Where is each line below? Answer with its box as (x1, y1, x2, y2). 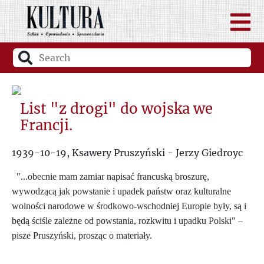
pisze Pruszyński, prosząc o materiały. (12, 230, 152, 240)
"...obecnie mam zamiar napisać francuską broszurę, (16, 171, 209, 181)
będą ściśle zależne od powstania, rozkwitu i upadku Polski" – (12, 215, 243, 226)
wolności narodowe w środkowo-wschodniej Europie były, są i (12, 200, 246, 211)
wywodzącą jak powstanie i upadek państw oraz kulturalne (12, 186, 231, 196)
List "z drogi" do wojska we (20, 99, 213, 118)
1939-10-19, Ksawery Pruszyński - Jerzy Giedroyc (12, 146, 243, 159)
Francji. (20, 115, 73, 134)
